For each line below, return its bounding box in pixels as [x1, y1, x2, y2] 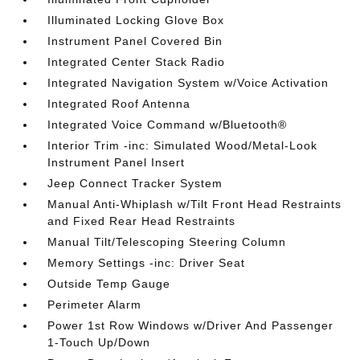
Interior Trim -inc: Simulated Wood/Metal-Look [47, 139, 318, 152]
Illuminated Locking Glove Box [47, 14, 225, 27]
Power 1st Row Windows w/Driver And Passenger [47, 319, 334, 332]
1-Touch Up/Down [47, 336, 151, 349]
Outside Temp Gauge [47, 277, 171, 290]
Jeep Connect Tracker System [47, 177, 223, 190]
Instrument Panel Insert [47, 156, 186, 169]
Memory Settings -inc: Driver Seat [47, 256, 246, 269]
